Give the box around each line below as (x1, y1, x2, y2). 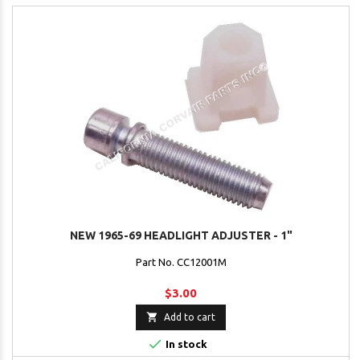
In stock (162, 338, 207, 350)
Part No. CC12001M (135, 256, 227, 268)
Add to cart (164, 312, 215, 323)
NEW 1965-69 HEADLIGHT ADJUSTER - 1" (69, 229, 292, 243)
